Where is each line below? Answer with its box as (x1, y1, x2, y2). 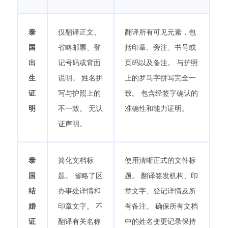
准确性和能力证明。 (125, 104, 189, 113)
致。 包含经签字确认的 (125, 89, 198, 98)
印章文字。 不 (58, 202, 103, 211)
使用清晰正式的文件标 (125, 156, 196, 165)
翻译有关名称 (58, 217, 101, 226)
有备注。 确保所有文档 (125, 202, 198, 211)
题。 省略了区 (58, 171, 103, 180)
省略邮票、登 (58, 43, 101, 52)
